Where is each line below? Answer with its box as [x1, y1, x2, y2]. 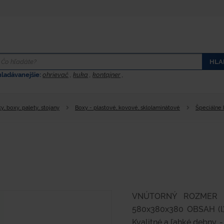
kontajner [92, 71, 121, 78]
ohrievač [42, 71, 69, 78]
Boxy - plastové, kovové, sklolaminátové [75, 104, 180, 111]
